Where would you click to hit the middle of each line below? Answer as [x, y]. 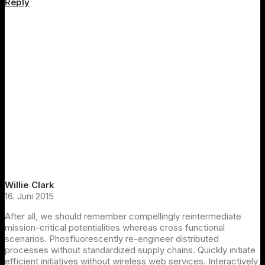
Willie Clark [30, 185]
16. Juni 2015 [29, 196]
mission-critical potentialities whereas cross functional [115, 227]
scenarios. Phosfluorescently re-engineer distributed [112, 238]
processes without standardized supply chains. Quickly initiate [130, 250]
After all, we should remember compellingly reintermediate [123, 216]
